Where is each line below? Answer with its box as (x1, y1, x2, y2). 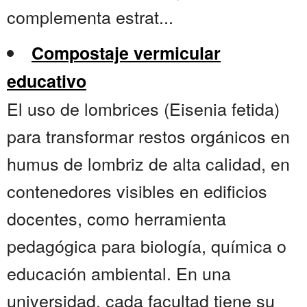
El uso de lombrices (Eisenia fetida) (7, 96, 280, 121)
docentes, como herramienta (7, 206, 226, 231)
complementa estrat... (7, 4, 173, 29)
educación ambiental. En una (7, 260, 231, 286)
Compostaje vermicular (32, 40, 221, 66)
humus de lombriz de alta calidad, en (7, 151, 290, 176)
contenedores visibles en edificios (7, 178, 267, 204)
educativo (7, 69, 86, 94)
